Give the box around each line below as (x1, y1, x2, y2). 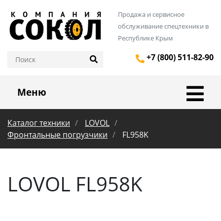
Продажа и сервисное (118, 10, 184, 19)
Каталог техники (7, 117, 70, 128)
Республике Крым (118, 34, 173, 42)
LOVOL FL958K (7, 170, 143, 197)
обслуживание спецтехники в (118, 22, 209, 31)
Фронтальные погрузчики (7, 129, 108, 140)
